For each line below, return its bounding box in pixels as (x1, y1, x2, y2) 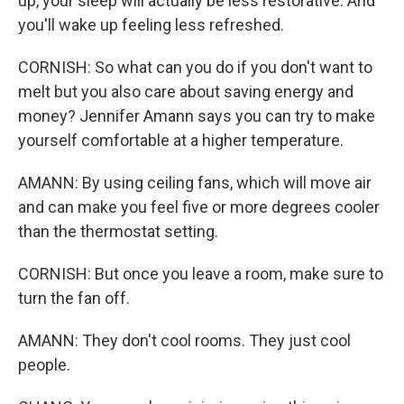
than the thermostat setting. (18, 222, 218, 241)
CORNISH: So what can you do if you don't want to (18, 58, 372, 77)
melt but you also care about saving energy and (18, 82, 353, 101)
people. (18, 355, 70, 374)
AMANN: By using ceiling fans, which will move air (18, 173, 372, 192)
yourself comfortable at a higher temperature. (18, 131, 344, 150)
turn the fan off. (18, 289, 130, 308)
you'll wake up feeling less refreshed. (18, 15, 284, 34)
